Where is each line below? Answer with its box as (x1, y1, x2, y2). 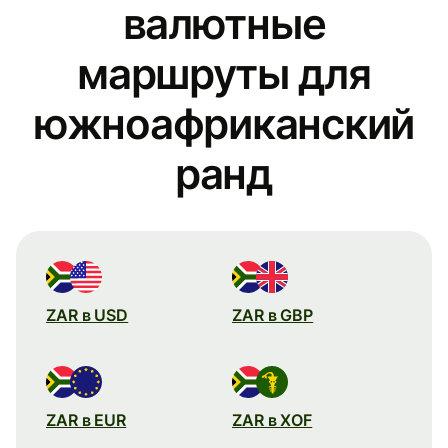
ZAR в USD (46, 304, 129, 325)
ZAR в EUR (46, 409, 127, 430)
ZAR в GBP (232, 304, 314, 325)
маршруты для (77, 47, 371, 99)
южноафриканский (33, 97, 415, 149)
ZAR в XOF (232, 409, 313, 430)
